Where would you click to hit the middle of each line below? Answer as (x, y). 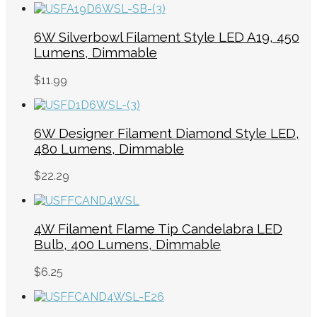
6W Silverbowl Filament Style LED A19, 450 (167, 37)
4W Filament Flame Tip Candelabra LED (158, 229)
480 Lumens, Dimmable (109, 148)
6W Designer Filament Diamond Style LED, (167, 133)
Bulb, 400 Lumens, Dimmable (127, 244)
